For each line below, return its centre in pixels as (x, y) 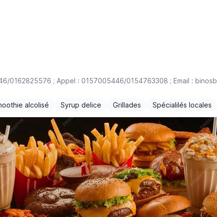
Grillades (127, 105)
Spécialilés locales (182, 105)
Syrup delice (81, 105)
